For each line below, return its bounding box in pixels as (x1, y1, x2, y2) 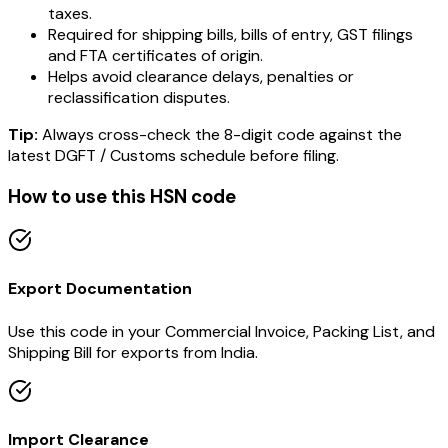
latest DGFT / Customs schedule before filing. (8, 144, 339, 166)
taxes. (48, 2, 92, 24)
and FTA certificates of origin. (48, 44, 263, 66)
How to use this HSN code (8, 184, 236, 210)
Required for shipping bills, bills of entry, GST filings (48, 23, 413, 45)
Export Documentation (8, 278, 192, 300)
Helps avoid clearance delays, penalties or (48, 65, 354, 87)
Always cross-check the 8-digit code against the (38, 123, 402, 145)
